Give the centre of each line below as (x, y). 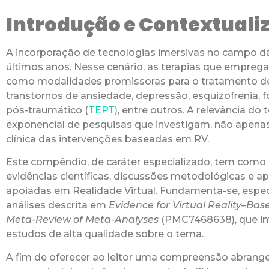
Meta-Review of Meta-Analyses (82, 220)
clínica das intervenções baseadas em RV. (107, 139)
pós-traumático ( (47, 110)
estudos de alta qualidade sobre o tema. (105, 234)
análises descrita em (57, 205)
